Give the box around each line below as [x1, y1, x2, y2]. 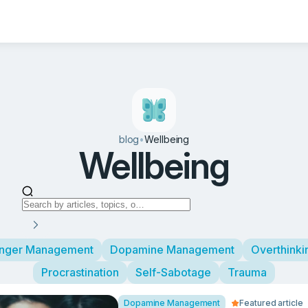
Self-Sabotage [135, 265, 211, 279]
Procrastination [41, 265, 119, 279]
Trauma [228, 265, 267, 279]
